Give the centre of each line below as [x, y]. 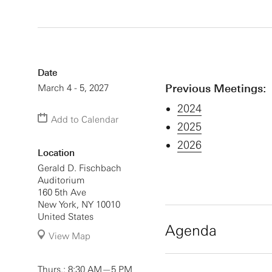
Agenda [191, 231]
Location [56, 153]
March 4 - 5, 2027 [73, 88]
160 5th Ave [62, 192]
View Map [68, 236]
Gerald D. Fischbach [80, 168]
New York [57, 205]
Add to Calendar [83, 120]
